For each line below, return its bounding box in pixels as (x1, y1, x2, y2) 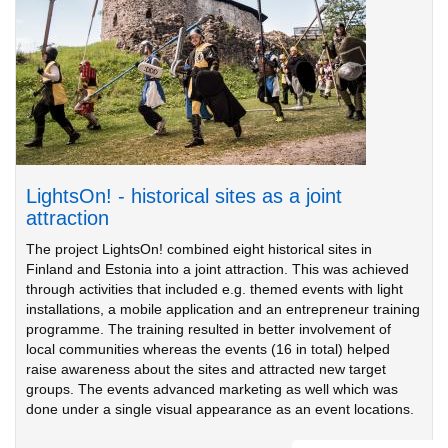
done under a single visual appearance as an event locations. (26, 401, 418, 417)
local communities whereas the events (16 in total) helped (26, 341, 390, 357)
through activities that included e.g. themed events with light (26, 281, 403, 297)
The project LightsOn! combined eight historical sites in (26, 241, 372, 257)
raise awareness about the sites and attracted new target (26, 361, 386, 377)
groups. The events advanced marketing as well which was (26, 381, 398, 397)
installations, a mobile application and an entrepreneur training (26, 301, 420, 317)
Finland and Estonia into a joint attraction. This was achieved (26, 261, 409, 277)
